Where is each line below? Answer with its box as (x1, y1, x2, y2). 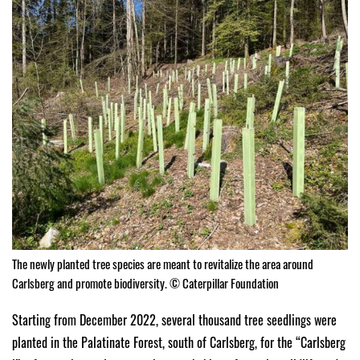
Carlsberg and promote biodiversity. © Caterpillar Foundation (12, 273, 279, 292)
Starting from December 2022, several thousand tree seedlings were (12, 309, 337, 329)
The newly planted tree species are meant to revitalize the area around (12, 254, 313, 272)
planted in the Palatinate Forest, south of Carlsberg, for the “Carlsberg (12, 332, 346, 352)
